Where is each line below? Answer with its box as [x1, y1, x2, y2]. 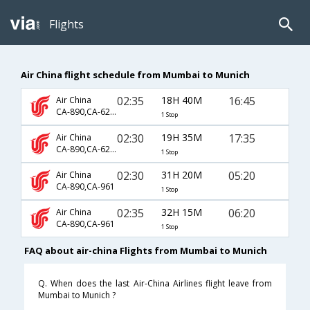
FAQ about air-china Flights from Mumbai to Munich [24, 244, 267, 257]
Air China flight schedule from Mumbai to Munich [21, 68, 250, 81]
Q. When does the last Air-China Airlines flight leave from [38, 277, 272, 290]
